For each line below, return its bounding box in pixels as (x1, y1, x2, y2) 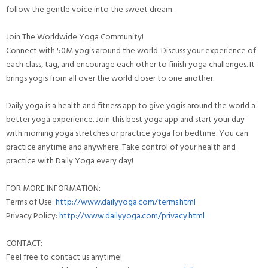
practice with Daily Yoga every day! (6, 154, 133, 167)
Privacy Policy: (6, 209, 59, 222)
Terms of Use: (6, 195, 56, 208)
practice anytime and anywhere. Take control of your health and (6, 140, 236, 153)
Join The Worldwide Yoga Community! (6, 30, 144, 43)
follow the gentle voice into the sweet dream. (6, 2, 175, 16)
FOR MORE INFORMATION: (6, 181, 100, 194)
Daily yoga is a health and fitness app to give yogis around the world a (6, 99, 255, 112)
